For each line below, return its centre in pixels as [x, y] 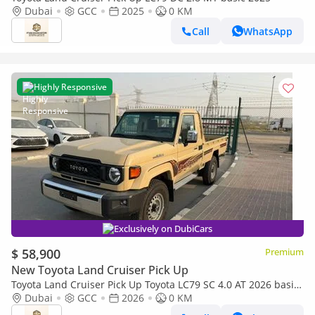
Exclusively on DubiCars [163, 229]
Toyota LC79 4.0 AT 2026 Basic [81, 298]
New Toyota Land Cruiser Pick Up [100, 270]
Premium [284, 252]
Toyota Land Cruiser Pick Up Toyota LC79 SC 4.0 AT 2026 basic [155, 284]
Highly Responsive [70, 87]
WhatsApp [268, 31]
